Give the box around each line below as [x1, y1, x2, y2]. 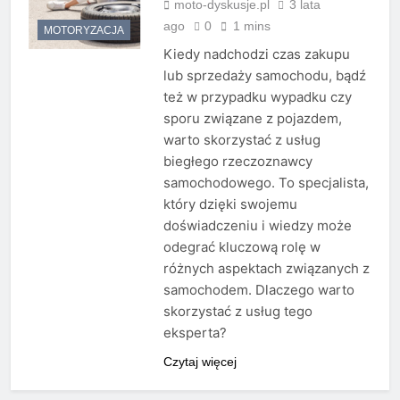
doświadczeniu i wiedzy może [162, 217, 352, 235]
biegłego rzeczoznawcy [162, 153, 312, 171]
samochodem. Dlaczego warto [162, 281, 354, 299]
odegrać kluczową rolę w [162, 238, 321, 256]
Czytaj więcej [162, 354, 237, 370]
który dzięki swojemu [162, 196, 297, 213]
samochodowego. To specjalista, [162, 174, 369, 192]
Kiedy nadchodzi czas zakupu [162, 46, 350, 63]
